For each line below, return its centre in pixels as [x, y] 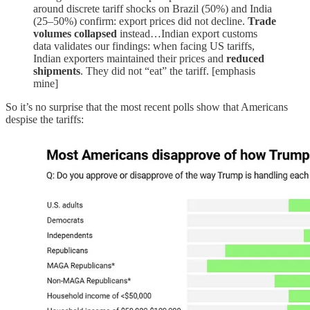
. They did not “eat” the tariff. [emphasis [168, 71]
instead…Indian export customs [187, 34]
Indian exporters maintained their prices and [130, 59]
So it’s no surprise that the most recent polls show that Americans [147, 107]
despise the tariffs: [45, 120]
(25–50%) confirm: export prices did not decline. [140, 21]
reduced [245, 59]
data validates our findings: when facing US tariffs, [144, 46]
